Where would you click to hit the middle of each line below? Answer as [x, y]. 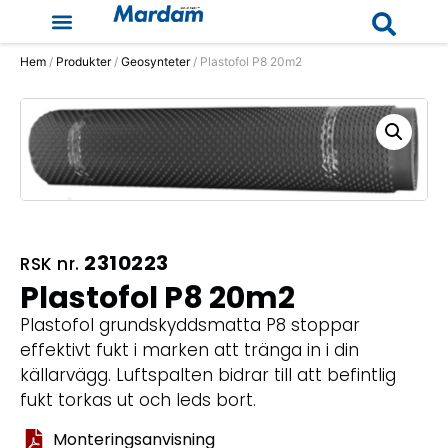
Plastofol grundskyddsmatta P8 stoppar [190, 325]
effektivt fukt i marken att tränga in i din [189, 350]
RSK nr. [52, 264]
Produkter [83, 61]
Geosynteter [155, 61]
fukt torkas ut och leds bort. [138, 400]
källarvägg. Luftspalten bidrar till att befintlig [208, 375]
